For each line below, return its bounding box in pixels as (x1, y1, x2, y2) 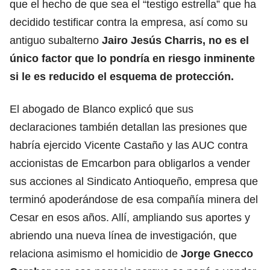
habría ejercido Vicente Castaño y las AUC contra (10, 139, 248, 151)
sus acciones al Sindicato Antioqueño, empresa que (10, 175, 258, 187)
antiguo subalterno (10, 34, 102, 46)
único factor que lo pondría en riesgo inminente (10, 52, 255, 64)
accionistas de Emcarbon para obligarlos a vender (10, 157, 250, 169)
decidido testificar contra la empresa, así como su (10, 16, 248, 28)
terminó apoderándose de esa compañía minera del (10, 193, 258, 206)
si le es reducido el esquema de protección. (10, 70, 234, 83)
